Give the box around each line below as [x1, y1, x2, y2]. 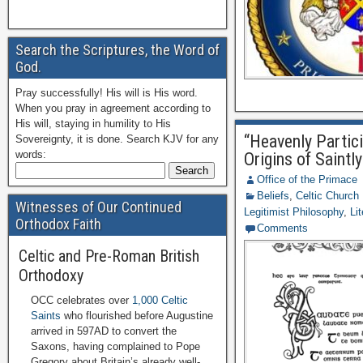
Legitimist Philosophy [244, 206, 344, 218]
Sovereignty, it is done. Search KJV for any [15, 133, 219, 145]
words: [15, 148, 46, 160]
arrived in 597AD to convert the [31, 325, 177, 337]
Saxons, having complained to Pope [31, 340, 200, 352]
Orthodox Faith [15, 216, 101, 233]
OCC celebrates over [31, 294, 132, 306]
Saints [31, 310, 61, 322]
